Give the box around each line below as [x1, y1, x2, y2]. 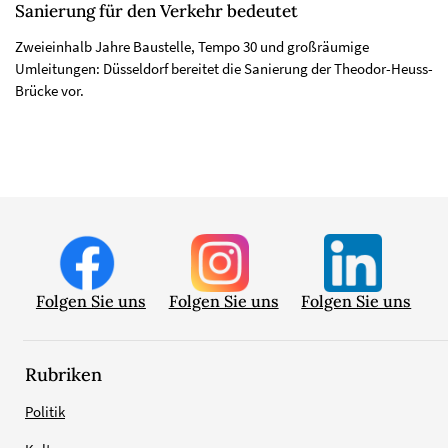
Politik [25, 401, 65, 421]
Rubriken [25, 362, 102, 386]
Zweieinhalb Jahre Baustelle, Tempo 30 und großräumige [15, 36, 369, 56]
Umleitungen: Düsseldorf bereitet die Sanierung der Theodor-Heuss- [15, 58, 433, 78]
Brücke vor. [15, 80, 84, 100]
